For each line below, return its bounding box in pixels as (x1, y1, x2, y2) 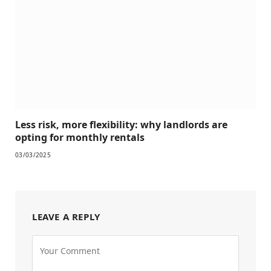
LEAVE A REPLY (32, 211, 100, 223)
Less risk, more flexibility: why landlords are (15, 118, 227, 132)
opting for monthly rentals (15, 131, 145, 145)
